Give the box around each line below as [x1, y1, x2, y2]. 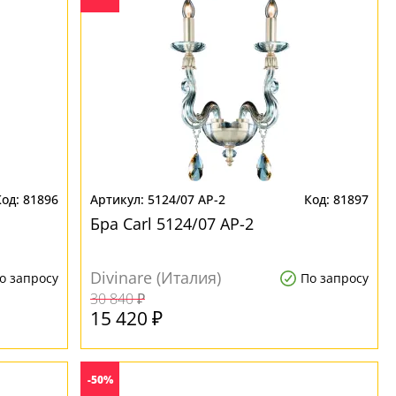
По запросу [300, 270, 369, 286]
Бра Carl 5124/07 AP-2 [90, 213, 255, 234]
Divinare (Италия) [90, 267, 222, 288]
